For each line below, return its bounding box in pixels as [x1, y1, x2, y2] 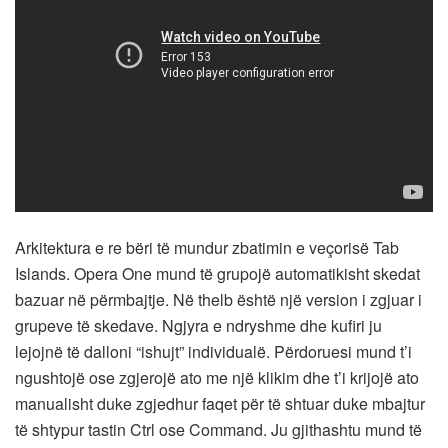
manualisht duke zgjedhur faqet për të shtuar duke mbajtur [15, 391, 425, 415]
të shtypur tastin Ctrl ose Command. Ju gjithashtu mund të [15, 417, 422, 441]
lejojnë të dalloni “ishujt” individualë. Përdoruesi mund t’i [15, 339, 412, 363]
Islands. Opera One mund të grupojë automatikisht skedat [15, 261, 420, 285]
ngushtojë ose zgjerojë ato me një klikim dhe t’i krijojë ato [15, 365, 419, 389]
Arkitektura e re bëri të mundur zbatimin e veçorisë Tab [15, 235, 399, 259]
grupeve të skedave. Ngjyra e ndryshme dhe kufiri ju [15, 313, 382, 337]
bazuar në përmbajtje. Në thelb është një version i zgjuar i [15, 287, 422, 311]
